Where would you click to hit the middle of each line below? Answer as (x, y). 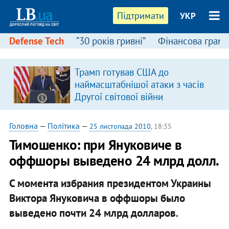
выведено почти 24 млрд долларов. (94, 213)
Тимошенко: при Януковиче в (95, 145)
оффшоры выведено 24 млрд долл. (114, 161)
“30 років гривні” (111, 41)
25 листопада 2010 (120, 126)
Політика (63, 126)
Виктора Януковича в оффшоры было (97, 198)
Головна (23, 126)
